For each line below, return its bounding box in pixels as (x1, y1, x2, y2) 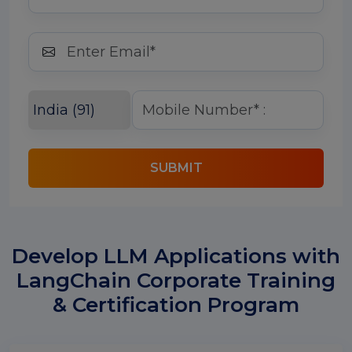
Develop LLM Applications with (12, 244, 340, 269)
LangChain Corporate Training (16, 268, 335, 293)
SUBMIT (149, 160, 203, 175)
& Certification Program (53, 292, 299, 317)
